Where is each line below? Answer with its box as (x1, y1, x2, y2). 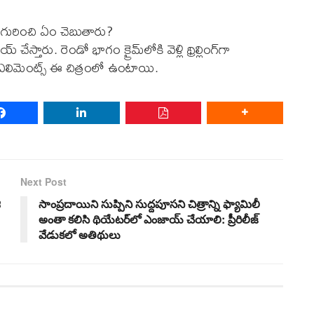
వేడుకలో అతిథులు (39, 226, 121, 243)
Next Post (20, 174, 67, 189)
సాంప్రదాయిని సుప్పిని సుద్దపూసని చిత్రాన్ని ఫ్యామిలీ (39, 195, 260, 212)
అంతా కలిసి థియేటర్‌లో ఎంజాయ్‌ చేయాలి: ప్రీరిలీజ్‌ (39, 210, 259, 227)
